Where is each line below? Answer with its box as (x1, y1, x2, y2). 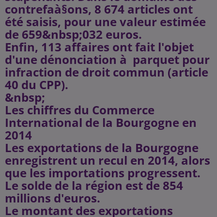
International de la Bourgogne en (5, 114, 197, 130)
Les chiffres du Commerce (5, 102, 155, 118)
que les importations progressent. (5, 165, 201, 181)
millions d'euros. (5, 190, 100, 206)
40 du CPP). (5, 77, 68, 93)
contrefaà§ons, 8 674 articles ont (5, 1, 193, 17)
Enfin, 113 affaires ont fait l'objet (5, 39, 194, 55)
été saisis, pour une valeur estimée (5, 14, 206, 30)
